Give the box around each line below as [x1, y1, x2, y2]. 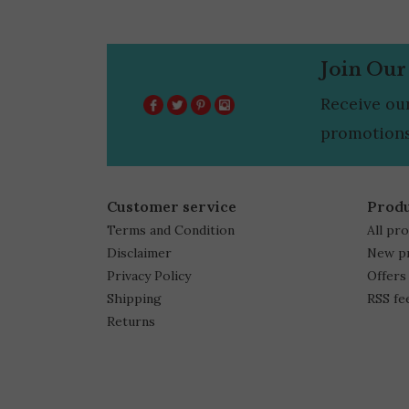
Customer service [107, 196, 236, 215]
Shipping [107, 289, 162, 307]
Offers [367, 267, 406, 284]
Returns [107, 312, 155, 330]
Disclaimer [107, 244, 172, 261]
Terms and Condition [107, 221, 235, 238]
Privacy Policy [107, 267, 191, 284]
